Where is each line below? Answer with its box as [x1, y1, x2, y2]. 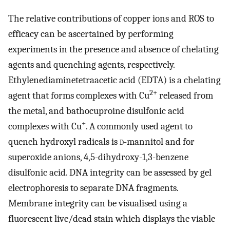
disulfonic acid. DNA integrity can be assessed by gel [8, 167, 212, 179]
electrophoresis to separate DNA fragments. [8, 182, 178, 194]
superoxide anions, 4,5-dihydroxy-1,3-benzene [8, 151, 188, 163]
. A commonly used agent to [86, 121, 193, 132]
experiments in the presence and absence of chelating [8, 44, 219, 55]
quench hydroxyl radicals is [8, 136, 120, 148]
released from [157, 90, 213, 102]
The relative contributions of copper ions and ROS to [8, 13, 214, 25]
